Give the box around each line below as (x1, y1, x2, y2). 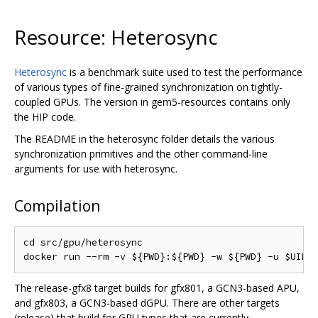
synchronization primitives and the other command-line (14, 146, 268, 160)
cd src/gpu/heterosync (23, 236, 143, 248)
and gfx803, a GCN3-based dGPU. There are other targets (14, 295, 280, 309)
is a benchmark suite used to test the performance (67, 65, 302, 79)
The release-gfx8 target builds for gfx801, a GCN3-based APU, (14, 280, 300, 295)
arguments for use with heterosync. (14, 161, 177, 175)
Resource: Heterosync (14, 23, 218, 50)
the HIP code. (14, 109, 76, 124)
